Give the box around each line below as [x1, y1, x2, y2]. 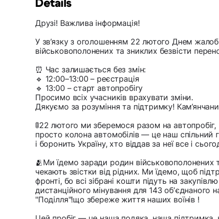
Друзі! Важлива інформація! [35, 18, 140, 28]
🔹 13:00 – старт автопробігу [35, 83, 143, 93]
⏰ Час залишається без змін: [35, 64, 146, 74]
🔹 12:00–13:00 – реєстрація [35, 73, 139, 84]
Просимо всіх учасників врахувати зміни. [35, 92, 193, 102]
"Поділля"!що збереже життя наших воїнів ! [35, 194, 199, 204]
